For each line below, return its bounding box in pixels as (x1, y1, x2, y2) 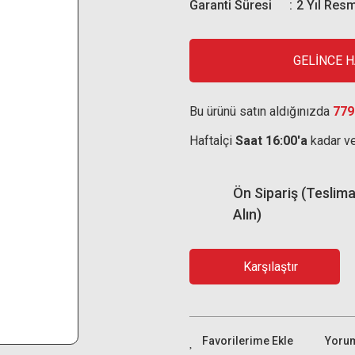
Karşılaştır (243, 258, 298, 274)
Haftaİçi (189, 133, 235, 148)
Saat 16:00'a (235, 133, 307, 148)
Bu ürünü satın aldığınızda (189, 104, 333, 119)
